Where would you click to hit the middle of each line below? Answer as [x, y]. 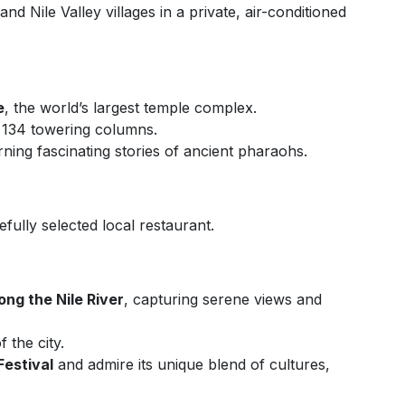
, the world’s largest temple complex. [131, 108]
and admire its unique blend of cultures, [192, 364]
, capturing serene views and [223, 299]
